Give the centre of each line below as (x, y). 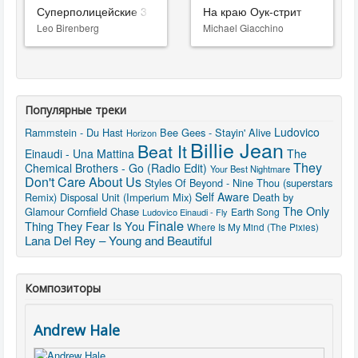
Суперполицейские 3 (92, 11)
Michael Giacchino (243, 28)
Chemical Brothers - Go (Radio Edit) (116, 168)
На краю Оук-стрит (252, 11)
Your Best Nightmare (250, 169)
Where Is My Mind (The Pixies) (253, 227)
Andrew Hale (77, 330)
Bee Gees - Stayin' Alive (215, 132)
